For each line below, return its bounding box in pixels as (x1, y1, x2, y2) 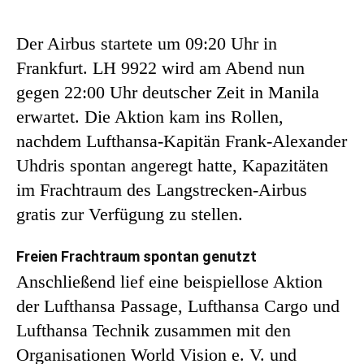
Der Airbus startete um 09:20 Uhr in (16, 32, 277, 54)
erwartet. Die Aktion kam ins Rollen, (16, 106, 284, 127)
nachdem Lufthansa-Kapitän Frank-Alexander (16, 130, 347, 151)
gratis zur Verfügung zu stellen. (16, 203, 243, 224)
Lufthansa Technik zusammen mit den (16, 319, 291, 340)
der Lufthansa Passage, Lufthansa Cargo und (16, 295, 340, 316)
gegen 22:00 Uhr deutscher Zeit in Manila (16, 81, 319, 102)
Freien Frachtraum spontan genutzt (16, 247, 257, 265)
